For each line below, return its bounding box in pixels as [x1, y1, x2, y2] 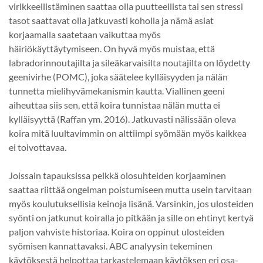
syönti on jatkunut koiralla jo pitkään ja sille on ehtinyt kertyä [9, 211, 254, 223]
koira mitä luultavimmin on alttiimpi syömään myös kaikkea [9, 127, 247, 139]
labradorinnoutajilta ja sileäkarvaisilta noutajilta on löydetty [9, 56, 250, 68]
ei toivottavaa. [9, 141, 66, 153]
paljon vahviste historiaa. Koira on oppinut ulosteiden [9, 225, 224, 237]
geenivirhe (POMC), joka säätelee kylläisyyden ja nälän [9, 70, 228, 82]
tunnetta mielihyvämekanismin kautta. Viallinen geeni [9, 85, 225, 96]
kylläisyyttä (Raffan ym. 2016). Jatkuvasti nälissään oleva [9, 113, 236, 124]
